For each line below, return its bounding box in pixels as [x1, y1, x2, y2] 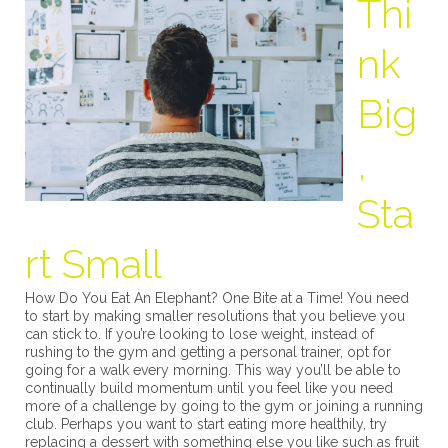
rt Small [25, 239, 162, 287]
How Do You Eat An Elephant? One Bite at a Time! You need [25, 289, 409, 306]
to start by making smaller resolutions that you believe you [25, 307, 405, 324]
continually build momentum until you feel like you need [25, 379, 393, 396]
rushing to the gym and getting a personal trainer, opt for [25, 343, 391, 360]
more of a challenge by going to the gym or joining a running [25, 397, 423, 414]
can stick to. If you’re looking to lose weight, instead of [25, 325, 374, 342]
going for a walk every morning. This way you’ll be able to [25, 361, 401, 378]
